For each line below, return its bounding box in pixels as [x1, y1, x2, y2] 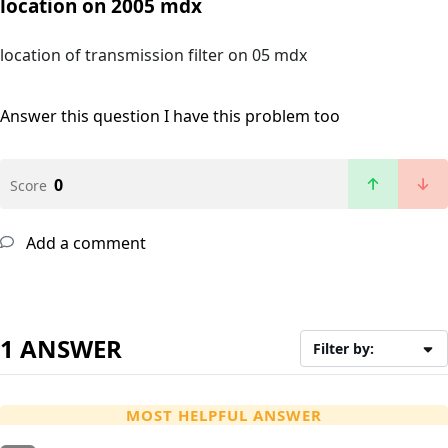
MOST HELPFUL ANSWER [126, 405, 322, 426]
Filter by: [313, 339, 375, 359]
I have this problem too [164, 105, 340, 128]
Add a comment [22, 232, 146, 255]
